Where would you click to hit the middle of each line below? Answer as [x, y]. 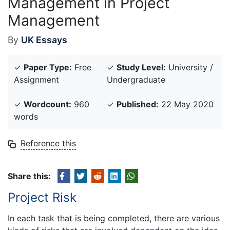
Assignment [36, 80]
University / [189, 67]
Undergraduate [136, 80]
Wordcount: [47, 104]
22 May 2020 [186, 104]
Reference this [48, 143]
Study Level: [141, 67]
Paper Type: [48, 67]
